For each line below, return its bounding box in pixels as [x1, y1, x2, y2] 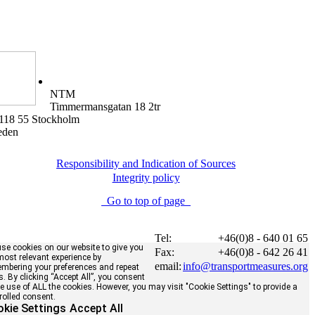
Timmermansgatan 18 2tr [50, 100, 161, 112]
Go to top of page [101, 194, 191, 207]
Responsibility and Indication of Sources [56, 157, 236, 169]
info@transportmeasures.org [183, 259, 308, 272]
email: [155, 259, 181, 272]
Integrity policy [112, 171, 180, 184]
